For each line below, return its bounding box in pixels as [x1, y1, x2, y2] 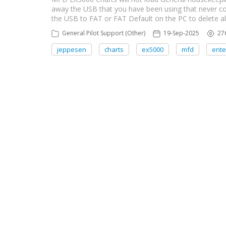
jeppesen [57, 45, 86, 54]
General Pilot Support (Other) [62, 29, 145, 37]
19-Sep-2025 [163, 29, 199, 37]
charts [104, 45, 124, 54]
